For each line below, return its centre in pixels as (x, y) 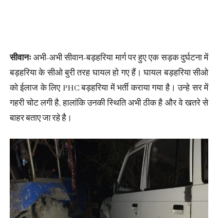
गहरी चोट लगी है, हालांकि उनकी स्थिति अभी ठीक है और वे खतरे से (109, 103)
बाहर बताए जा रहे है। (41, 118)
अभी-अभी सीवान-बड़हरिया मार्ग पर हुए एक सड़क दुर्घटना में (120, 58)
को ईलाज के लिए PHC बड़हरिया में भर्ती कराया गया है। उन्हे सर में (109, 88)
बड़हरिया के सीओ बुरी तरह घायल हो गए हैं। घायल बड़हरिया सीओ (109, 73)
